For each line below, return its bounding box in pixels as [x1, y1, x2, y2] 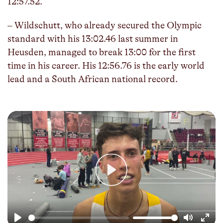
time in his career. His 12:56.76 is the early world [7, 60, 205, 71]
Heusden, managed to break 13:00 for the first [7, 47, 196, 58]
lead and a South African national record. [7, 74, 178, 85]
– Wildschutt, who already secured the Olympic [7, 20, 202, 31]
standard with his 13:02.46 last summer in [7, 33, 178, 44]
